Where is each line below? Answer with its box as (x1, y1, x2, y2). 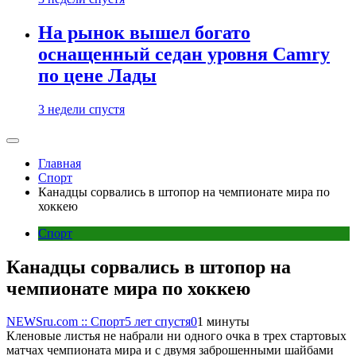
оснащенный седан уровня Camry (38, 43, 330, 64)
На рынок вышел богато (38, 21, 250, 43)
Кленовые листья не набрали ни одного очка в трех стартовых (6, 329, 346, 343)
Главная (38, 156, 81, 170)
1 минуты (197, 315, 250, 329)
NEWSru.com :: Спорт (6, 315, 125, 329)
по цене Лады (38, 64, 157, 86)
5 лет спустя (125, 315, 191, 329)
